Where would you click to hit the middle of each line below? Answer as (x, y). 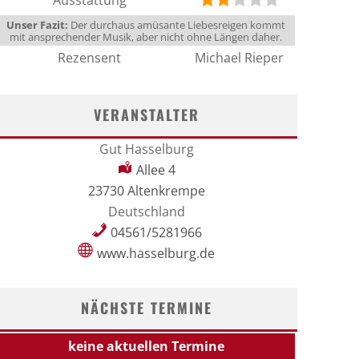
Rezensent (90, 58)
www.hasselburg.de (156, 253)
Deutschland (146, 212)
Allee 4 (156, 170)
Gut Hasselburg (146, 149)
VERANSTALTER (146, 115)
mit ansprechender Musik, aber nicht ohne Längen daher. (146, 37)
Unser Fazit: (38, 25)
